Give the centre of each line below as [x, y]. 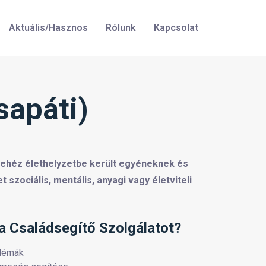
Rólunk [121, 28]
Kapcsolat [176, 28]
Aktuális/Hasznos [48, 28]
